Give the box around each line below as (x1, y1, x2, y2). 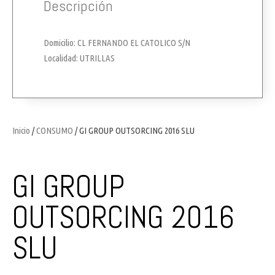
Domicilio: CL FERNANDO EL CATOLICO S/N (44, 37, 190, 48)
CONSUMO (36, 125, 73, 136)
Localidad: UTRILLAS (44, 52, 115, 63)
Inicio (12, 125, 30, 136)
